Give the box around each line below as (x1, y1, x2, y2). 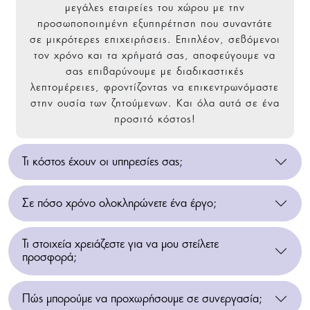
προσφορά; (22, 250, 77, 262)
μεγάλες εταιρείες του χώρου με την (64, 1, 245, 12)
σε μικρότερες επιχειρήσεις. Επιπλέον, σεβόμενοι (29, 33, 280, 44)
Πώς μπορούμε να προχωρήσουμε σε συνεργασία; (22, 292, 262, 304)
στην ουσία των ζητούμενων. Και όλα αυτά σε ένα (30, 97, 280, 108)
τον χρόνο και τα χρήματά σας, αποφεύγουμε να (34, 49, 276, 60)
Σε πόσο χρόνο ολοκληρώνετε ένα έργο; (22, 197, 217, 208)
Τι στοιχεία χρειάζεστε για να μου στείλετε (22, 237, 219, 249)
